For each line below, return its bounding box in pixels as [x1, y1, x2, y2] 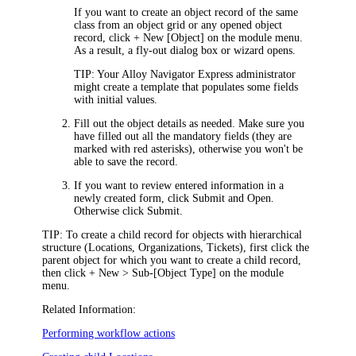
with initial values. [74, 93, 158, 106]
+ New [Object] [133, 31, 205, 44]
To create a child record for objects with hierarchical [63, 228, 303, 241]
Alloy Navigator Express [122, 68, 234, 80]
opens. [264, 44, 296, 56]
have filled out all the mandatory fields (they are [74, 130, 292, 142]
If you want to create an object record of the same [74, 6, 299, 18]
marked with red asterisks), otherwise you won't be [74, 142, 304, 155]
